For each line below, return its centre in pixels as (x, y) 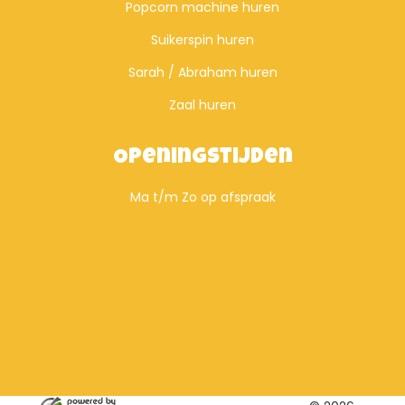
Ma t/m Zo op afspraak (202, 197)
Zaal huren (202, 104)
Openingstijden (202, 158)
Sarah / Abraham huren (202, 72)
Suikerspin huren (202, 39)
